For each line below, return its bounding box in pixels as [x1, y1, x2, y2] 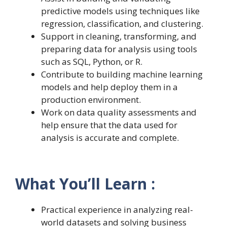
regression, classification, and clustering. [41, 17, 203, 29]
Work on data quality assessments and [41, 106, 197, 118]
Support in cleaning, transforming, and [41, 30, 197, 42]
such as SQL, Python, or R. [41, 55, 142, 67]
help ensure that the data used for [41, 119, 177, 131]
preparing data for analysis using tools [41, 43, 197, 55]
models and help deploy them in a [41, 81, 178, 93]
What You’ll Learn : [15, 173, 155, 195]
